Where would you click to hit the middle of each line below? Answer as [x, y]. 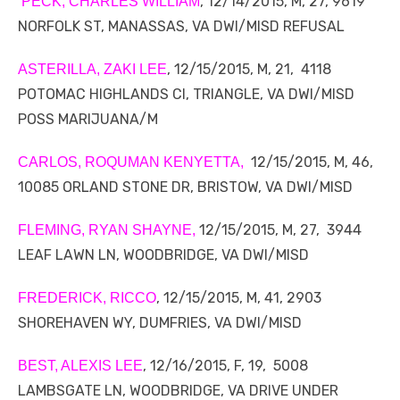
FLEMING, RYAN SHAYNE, [108, 230]
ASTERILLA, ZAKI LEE [92, 70]
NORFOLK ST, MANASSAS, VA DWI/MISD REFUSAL [181, 27]
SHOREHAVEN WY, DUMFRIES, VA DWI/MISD [160, 323]
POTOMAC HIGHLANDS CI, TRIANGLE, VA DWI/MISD [186, 95]
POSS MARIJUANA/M [88, 120]
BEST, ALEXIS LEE [80, 366]
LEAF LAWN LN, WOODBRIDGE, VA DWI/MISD [163, 255]
